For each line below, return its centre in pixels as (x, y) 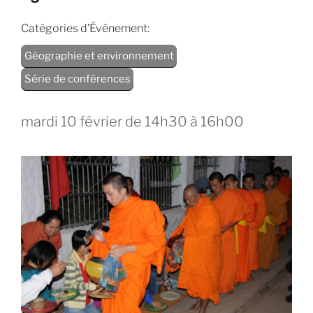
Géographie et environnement (99, 56)
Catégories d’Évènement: (85, 28)
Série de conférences (77, 79)
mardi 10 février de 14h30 (104, 122)
